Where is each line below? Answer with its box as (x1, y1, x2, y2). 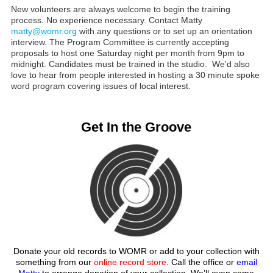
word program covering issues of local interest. (10, 80, 191, 91)
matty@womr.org (10, 26, 77, 36)
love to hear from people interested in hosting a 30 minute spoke (10, 69, 260, 80)
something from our (15, 257, 94, 267)
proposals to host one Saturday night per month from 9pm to (10, 48, 244, 58)
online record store (93, 257, 166, 267)
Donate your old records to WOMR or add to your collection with (13, 246, 260, 256)
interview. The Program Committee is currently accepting (10, 37, 229, 47)
